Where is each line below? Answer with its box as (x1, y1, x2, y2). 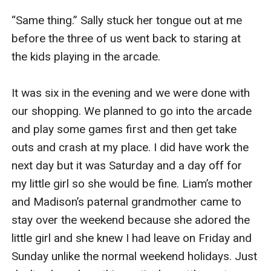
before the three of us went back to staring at (11, 31, 241, 45)
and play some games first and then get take (11, 122, 237, 136)
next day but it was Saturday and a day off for (11, 158, 243, 172)
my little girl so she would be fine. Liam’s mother (11, 176, 253, 191)
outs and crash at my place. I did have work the (11, 140, 249, 154)
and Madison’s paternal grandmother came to (11, 194, 242, 209)
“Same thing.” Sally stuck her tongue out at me (11, 13, 243, 27)
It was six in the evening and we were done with (11, 85, 250, 100)
